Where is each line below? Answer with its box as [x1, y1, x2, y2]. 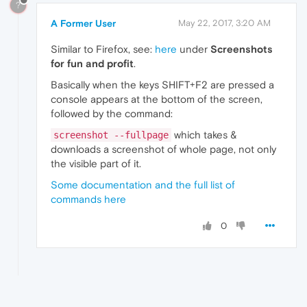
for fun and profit [51, 57, 134, 69]
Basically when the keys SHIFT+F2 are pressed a [51, 78, 274, 90]
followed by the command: [51, 107, 173, 119]
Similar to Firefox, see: [51, 42, 155, 55]
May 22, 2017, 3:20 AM [178, 17, 271, 28]
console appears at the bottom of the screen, [51, 93, 262, 105]
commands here [51, 193, 126, 205]
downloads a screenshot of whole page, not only [51, 143, 276, 155]
